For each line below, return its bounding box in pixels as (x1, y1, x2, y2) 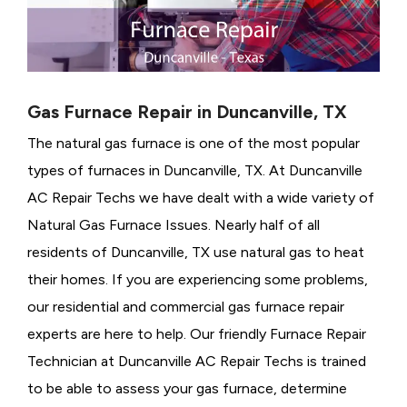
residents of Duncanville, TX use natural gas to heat (27, 243, 364, 262)
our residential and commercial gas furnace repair (27, 298, 344, 316)
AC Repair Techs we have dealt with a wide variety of (27, 189, 374, 207)
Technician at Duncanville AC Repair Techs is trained (27, 352, 366, 371)
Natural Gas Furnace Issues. (27, 216, 211, 234)
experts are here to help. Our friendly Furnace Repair (27, 325, 366, 343)
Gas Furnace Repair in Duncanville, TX (27, 101, 347, 124)
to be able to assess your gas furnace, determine (27, 380, 347, 398)
